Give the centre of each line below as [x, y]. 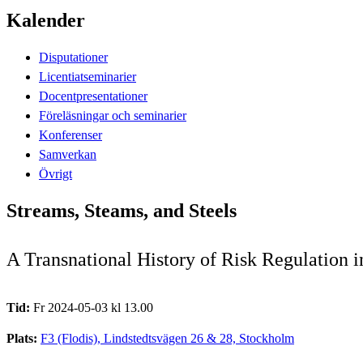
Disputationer [73, 57]
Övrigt [56, 173]
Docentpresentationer [93, 96]
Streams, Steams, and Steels [122, 210]
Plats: [23, 338]
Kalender [46, 20]
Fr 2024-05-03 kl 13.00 [93, 307]
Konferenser [70, 135]
